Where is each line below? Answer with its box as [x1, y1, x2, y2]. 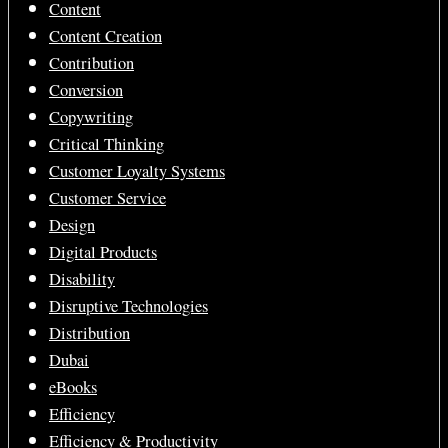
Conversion [49, 79, 123, 101]
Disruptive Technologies [49, 295, 208, 317]
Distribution [49, 322, 130, 344]
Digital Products [49, 241, 157, 263]
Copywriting [49, 106, 133, 128]
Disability [49, 268, 115, 290]
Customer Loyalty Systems [49, 160, 225, 182]
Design [49, 214, 95, 236]
